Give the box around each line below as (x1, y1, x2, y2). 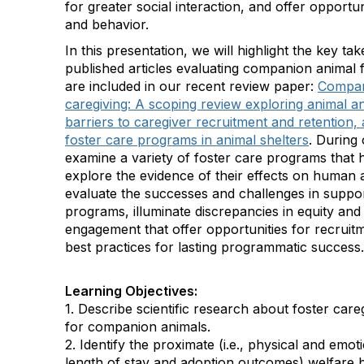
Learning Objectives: (65, 283, 197, 299)
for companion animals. (65, 318, 210, 335)
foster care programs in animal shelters (65, 132, 309, 148)
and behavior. (65, 16, 149, 32)
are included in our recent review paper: (65, 78, 318, 94)
